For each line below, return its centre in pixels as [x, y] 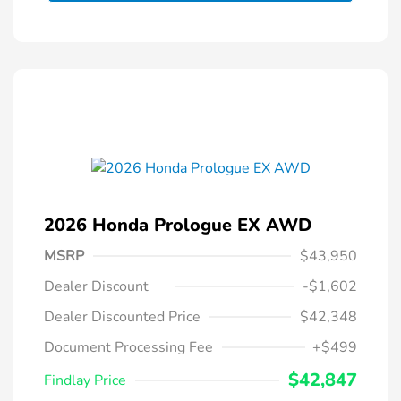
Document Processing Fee [128, 348]
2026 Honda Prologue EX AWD [178, 226]
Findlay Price [85, 381]
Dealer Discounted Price [122, 317]
